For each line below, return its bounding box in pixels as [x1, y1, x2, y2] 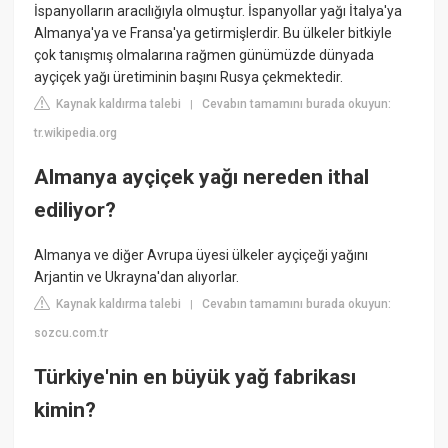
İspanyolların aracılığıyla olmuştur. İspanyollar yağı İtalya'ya [34, 3, 403, 20]
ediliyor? [34, 197, 117, 222]
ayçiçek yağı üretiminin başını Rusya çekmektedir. [34, 69, 344, 86]
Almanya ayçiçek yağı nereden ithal [34, 164, 370, 189]
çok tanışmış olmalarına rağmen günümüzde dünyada [34, 47, 375, 64]
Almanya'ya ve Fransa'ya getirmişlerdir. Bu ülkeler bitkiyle [34, 25, 393, 42]
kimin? [34, 397, 97, 422]
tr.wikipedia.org [34, 126, 118, 141]
